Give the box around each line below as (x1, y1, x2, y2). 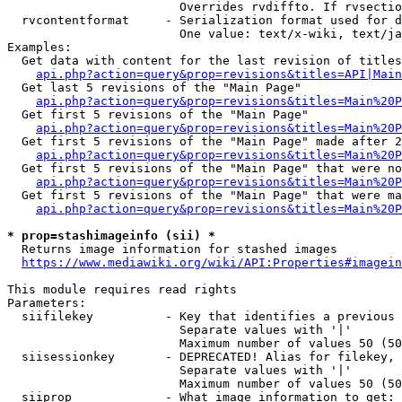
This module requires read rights (7, 283, 237, 296)
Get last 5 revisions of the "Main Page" (7, 81, 301, 94)
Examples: (7, 40, 72, 54)
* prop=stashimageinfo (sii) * (7, 229, 215, 242)
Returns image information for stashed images (7, 242, 337, 256)
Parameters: (7, 296, 86, 310)
